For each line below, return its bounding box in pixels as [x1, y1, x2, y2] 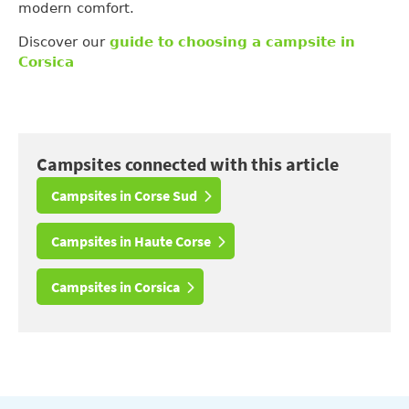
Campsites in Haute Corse [51, 232, 211, 251]
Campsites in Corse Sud [51, 186, 197, 205]
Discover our [18, 34, 110, 51]
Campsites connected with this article [37, 152, 339, 176]
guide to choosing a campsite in [110, 34, 355, 51]
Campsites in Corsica [51, 278, 180, 297]
